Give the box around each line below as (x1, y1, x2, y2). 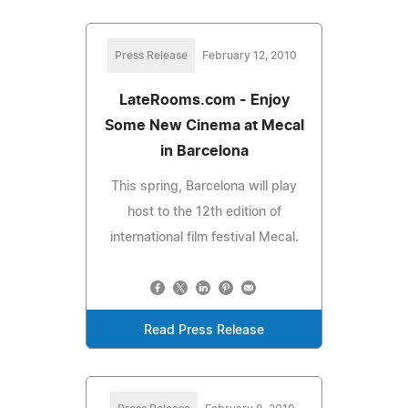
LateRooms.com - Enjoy (118, 92, 290, 107)
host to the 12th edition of (127, 205, 281, 219)
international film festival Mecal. (109, 230, 299, 244)
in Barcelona (159, 143, 249, 158)
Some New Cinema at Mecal (104, 117, 304, 133)
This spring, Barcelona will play (111, 179, 297, 193)
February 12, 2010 (202, 49, 297, 61)
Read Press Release (144, 323, 264, 337)
